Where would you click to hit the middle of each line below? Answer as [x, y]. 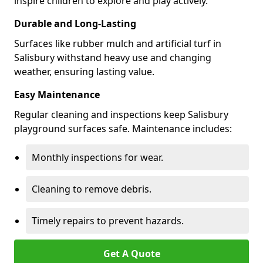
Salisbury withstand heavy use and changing [113, 58]
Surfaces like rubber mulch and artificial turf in [118, 43]
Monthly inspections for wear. [97, 157]
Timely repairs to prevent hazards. [108, 221]
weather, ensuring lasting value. [84, 72]
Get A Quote [131, 254]
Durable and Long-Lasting [75, 23]
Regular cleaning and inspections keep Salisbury [121, 114]
